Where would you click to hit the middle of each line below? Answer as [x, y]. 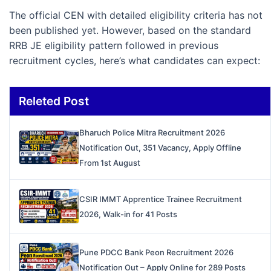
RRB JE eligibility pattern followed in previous [114, 46]
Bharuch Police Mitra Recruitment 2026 [152, 133]
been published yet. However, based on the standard [130, 31]
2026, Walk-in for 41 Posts [128, 214]
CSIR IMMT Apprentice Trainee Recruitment [161, 199]
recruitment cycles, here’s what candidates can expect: [135, 61]
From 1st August [110, 163]
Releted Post [54, 101]
